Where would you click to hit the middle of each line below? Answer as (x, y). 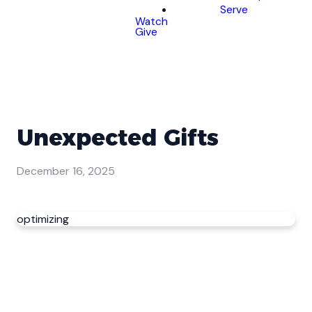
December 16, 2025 (66, 171)
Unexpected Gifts (118, 138)
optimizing (43, 219)
